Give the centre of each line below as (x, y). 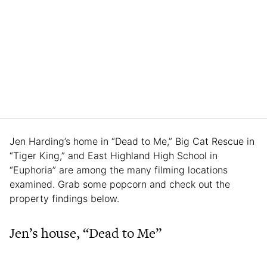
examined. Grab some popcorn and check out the (120, 184)
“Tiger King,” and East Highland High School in (114, 155)
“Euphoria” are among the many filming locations (119, 170)
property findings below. (66, 198)
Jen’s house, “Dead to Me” (86, 233)
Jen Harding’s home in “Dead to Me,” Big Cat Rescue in (132, 141)
